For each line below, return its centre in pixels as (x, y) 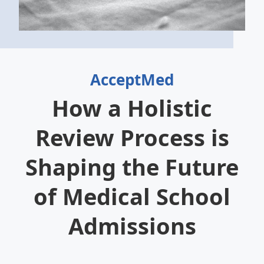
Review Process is (132, 137)
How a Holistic (132, 108)
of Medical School (132, 196)
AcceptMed (132, 80)
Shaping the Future (132, 167)
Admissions (132, 226)
